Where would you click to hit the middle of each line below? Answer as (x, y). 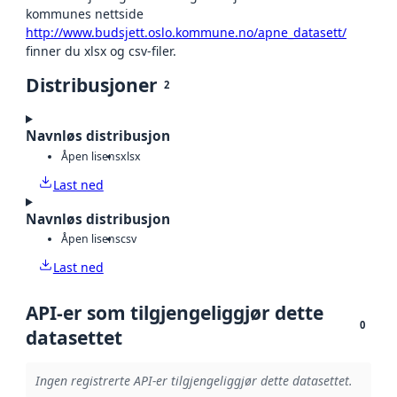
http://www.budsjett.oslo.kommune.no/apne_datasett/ (186, 33)
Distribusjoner (92, 86)
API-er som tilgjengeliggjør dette (175, 313)
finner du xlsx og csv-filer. (101, 51)
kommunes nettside (85, 14)
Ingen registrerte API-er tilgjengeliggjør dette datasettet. (194, 380)
